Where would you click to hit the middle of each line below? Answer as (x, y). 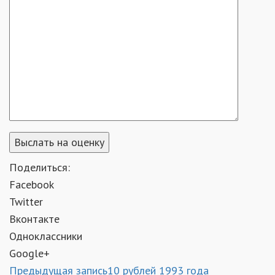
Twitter (26, 202)
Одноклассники (46, 236)
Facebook (32, 184)
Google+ (29, 253)
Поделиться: (40, 167)
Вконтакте (34, 219)
